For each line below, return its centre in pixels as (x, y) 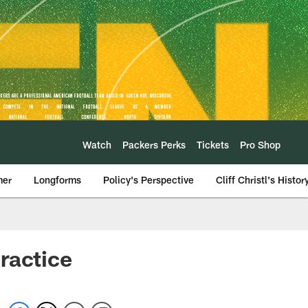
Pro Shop (260, 144)
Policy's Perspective (148, 180)
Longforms (57, 180)
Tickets (213, 144)
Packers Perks (154, 144)
